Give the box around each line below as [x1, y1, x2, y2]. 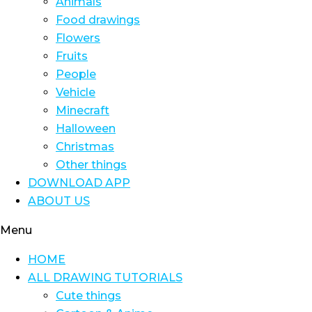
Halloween [56, 122, 116, 135]
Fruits [56, 49, 88, 63]
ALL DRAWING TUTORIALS [28, 271, 182, 284]
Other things [56, 158, 127, 171]
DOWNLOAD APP [28, 176, 130, 189]
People [56, 68, 96, 81]
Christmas [56, 140, 114, 153]
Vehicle [56, 86, 95, 99]
